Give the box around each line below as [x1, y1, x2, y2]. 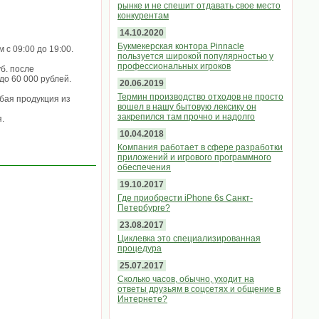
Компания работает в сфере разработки [117, 142, 283, 152]
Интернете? [117, 294, 167, 304]
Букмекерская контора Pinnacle [117, 41, 244, 51]
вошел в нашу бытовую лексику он [117, 102, 256, 112]
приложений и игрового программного [117, 152, 271, 162]
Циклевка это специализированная [117, 234, 261, 244]
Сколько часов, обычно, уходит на [117, 274, 254, 284]
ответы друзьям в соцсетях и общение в [117, 284, 281, 294]
